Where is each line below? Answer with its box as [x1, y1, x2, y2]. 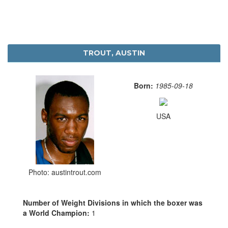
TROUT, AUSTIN [83, 48, 145, 58]
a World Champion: [23, 207, 92, 218]
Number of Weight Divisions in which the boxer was [23, 197, 203, 208]
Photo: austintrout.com [28, 166, 101, 177]
